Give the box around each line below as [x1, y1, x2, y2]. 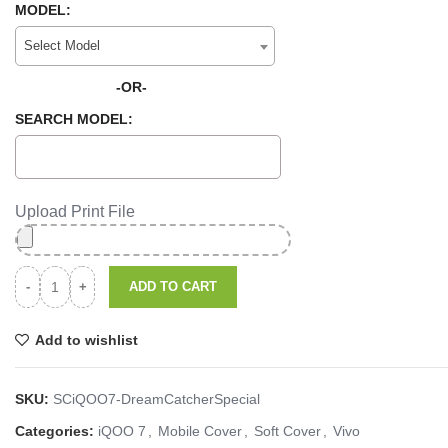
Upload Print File [15, 203, 135, 220]
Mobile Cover [158, 423, 242, 439]
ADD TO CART [129, 279, 217, 294]
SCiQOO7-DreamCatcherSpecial [53, 391, 260, 407]
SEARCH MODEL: [15, 111, 133, 127]
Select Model [24, 38, 100, 53]
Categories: [15, 423, 94, 439]
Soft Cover [254, 423, 321, 439]
